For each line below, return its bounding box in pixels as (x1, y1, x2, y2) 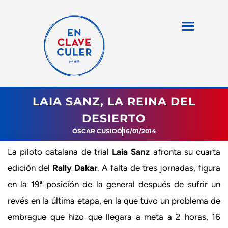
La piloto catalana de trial (8, 147, 112, 157)
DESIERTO (82, 111, 146, 125)
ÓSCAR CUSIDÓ (72, 127, 122, 135)
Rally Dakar (52, 163, 97, 173)
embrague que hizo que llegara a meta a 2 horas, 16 (8, 212, 220, 222)
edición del (8, 163, 52, 173)
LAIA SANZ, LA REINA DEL (33, 95, 195, 108)
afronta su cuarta (150, 147, 221, 157)
